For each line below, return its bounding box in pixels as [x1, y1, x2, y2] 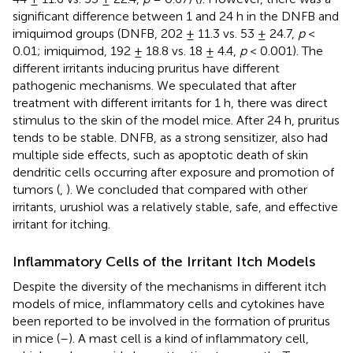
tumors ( [13, 181, 60, 197]
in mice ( [13, 330, 60, 346]
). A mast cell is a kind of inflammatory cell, [69, 330, 309, 346]
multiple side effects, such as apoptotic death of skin [13, 147, 308, 162]
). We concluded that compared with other [66, 181, 307, 197]
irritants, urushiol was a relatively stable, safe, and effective [13, 199, 338, 214]
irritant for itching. [13, 216, 110, 232]
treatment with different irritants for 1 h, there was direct [13, 95, 328, 110]
